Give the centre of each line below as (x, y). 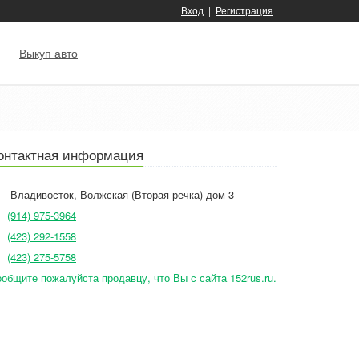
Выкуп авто (48, 53)
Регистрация (244, 10)
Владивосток (42, 194)
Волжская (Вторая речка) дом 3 (157, 194)
